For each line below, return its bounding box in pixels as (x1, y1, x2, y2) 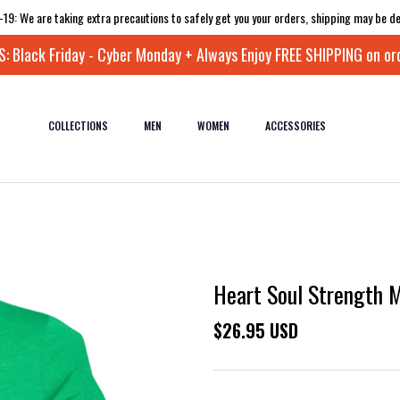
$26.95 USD (213, 317, 298, 344)
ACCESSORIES (264, 118, 326, 133)
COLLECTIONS (47, 118, 108, 133)
